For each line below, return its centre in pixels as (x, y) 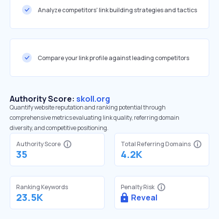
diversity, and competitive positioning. (59, 128)
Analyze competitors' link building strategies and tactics (117, 10)
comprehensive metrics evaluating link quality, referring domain (95, 118)
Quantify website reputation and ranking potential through (88, 107)
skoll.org (93, 99)
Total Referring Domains (156, 144)
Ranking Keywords (42, 187)
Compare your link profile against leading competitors (113, 58)
